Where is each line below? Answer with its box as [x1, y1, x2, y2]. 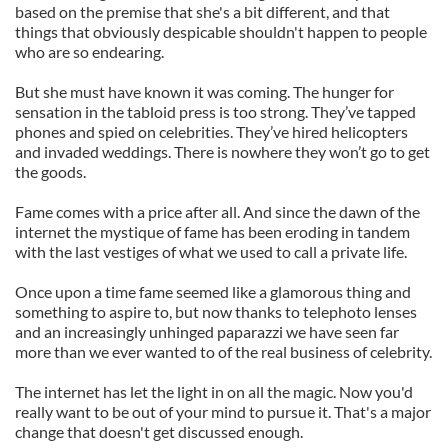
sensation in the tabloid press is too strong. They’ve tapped [15, 102, 416, 121]
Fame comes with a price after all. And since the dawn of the [15, 202, 420, 221]
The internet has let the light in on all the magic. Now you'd [15, 382, 413, 401]
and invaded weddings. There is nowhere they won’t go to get [15, 142, 430, 161]
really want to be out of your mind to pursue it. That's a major [15, 402, 431, 421]
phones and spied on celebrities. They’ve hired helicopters [15, 122, 408, 141]
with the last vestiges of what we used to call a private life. [15, 242, 407, 261]
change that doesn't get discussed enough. [15, 422, 303, 441]
